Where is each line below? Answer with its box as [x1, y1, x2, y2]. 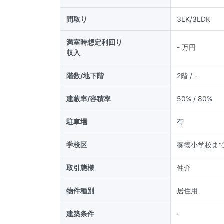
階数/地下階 [66, 71, 104, 80]
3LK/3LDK [177, 15, 210, 23]
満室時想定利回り [66, 38, 122, 46]
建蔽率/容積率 [66, 94, 111, 103]
